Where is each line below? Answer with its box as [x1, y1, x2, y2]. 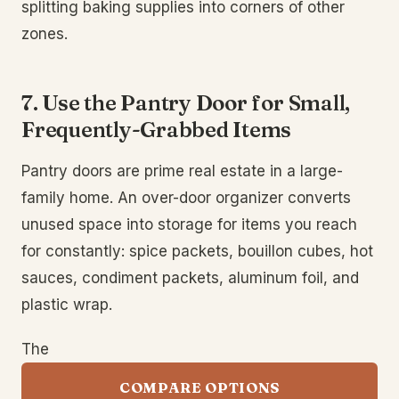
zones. [21, 25, 68, 43]
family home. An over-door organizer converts [21, 189, 351, 207]
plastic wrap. [21, 296, 112, 313]
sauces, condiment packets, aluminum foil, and [21, 269, 359, 287]
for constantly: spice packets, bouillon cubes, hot [21, 242, 373, 260]
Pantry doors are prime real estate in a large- [21, 162, 343, 180]
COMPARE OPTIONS [119, 379, 280, 396]
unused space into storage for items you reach [21, 216, 357, 233]
